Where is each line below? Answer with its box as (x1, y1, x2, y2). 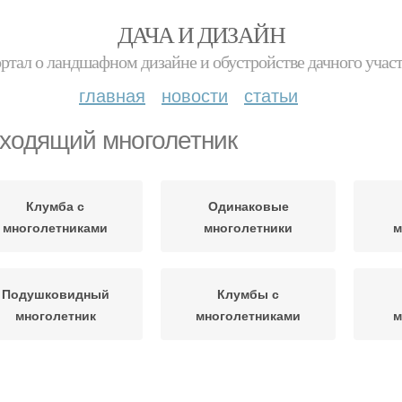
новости (162, 82, 228, 108)
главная (79, 82, 145, 108)
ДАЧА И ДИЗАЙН (117, 19, 285, 49)
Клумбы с (217, 284, 279, 302)
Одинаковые (207, 197, 289, 214)
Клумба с (26, 197, 84, 214)
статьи (244, 82, 298, 108)
